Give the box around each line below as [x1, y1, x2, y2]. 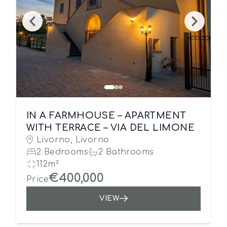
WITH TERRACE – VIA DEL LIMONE [26, 123, 195, 133]
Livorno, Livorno [36, 135, 109, 144]
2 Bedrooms [36, 147, 88, 157]
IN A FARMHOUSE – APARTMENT [26, 110, 186, 121]
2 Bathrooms [98, 147, 154, 157]
